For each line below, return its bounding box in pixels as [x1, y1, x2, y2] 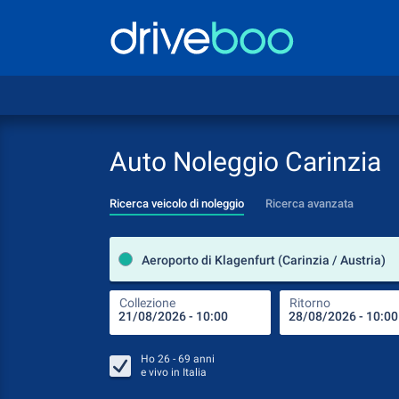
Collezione [119, 296, 175, 310]
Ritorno [289, 296, 330, 310]
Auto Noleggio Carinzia [110, 146, 381, 177]
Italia [183, 366, 207, 379]
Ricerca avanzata [265, 197, 354, 210]
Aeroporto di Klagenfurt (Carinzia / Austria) [142, 253, 386, 267]
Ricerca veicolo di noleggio [110, 197, 244, 210]
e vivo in [141, 366, 183, 379]
